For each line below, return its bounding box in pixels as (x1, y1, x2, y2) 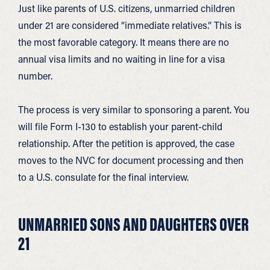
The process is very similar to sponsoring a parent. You (18, 103, 250, 116)
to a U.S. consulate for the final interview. (18, 171, 189, 183)
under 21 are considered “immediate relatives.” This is (18, 19, 242, 31)
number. (18, 69, 52, 82)
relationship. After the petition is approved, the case (18, 137, 234, 149)
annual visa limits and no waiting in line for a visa (18, 52, 225, 65)
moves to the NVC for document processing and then (18, 154, 243, 166)
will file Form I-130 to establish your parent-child (18, 120, 222, 133)
